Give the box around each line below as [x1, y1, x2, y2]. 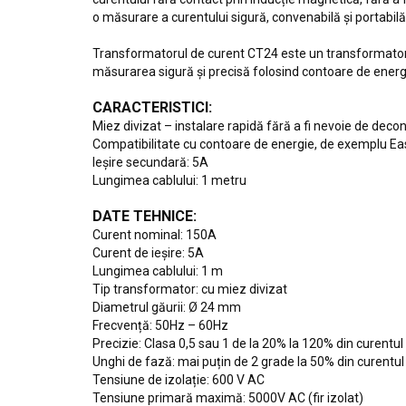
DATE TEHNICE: [92, 208, 197, 225]
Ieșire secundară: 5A [92, 155, 208, 169]
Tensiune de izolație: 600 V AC [92, 372, 265, 387]
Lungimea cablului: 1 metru [92, 173, 246, 188]
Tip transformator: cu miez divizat [92, 282, 287, 296]
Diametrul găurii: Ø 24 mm [92, 300, 241, 314]
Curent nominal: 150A [92, 227, 217, 242]
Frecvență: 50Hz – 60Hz [92, 318, 228, 333]
